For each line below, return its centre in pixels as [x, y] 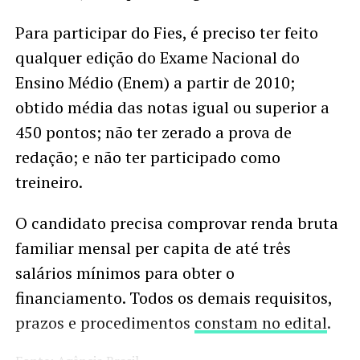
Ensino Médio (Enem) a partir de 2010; [155, 83]
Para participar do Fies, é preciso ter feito [166, 33]
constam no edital [260, 323]
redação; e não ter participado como [147, 157]
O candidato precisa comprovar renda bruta [176, 223]
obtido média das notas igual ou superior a [172, 108]
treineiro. [49, 182]
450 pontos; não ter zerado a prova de [153, 133]
